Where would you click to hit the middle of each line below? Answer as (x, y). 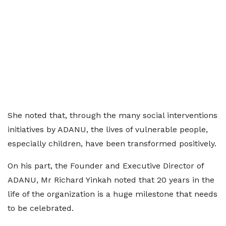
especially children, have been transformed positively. (112, 144)
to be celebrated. (41, 208)
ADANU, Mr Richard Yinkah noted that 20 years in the (111, 180)
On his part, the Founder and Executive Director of (106, 166)
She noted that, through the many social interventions (112, 115)
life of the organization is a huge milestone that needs (112, 194)
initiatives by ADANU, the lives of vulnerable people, (108, 129)
